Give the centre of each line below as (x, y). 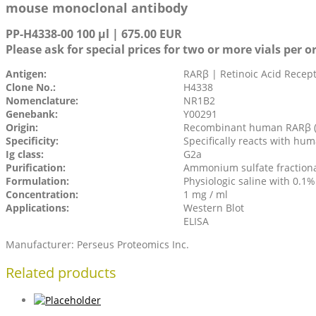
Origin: (22, 128)
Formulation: (37, 181)
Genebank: (32, 114)
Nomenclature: (42, 101)
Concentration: (42, 195)
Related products (61, 272)
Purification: (36, 168)
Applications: (37, 208)
